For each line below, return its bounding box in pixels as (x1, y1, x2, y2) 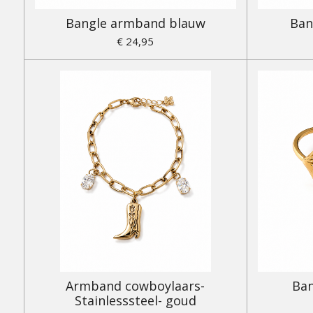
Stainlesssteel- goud (74, 292, 196, 310)
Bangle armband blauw (65, 15, 205, 32)
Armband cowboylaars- (66, 277, 205, 295)
